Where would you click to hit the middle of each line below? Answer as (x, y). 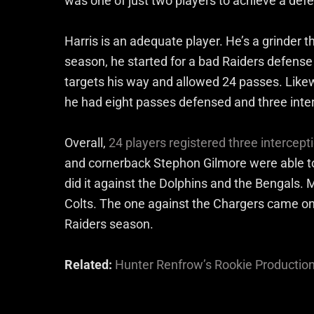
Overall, (85, 142)
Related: (90, 264)
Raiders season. (109, 224)
